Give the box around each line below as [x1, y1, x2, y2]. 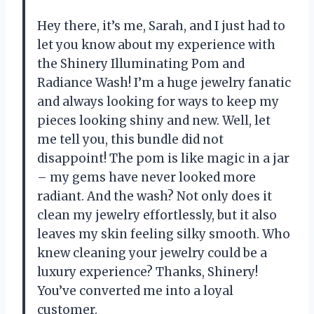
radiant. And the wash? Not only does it [37, 189, 272, 205]
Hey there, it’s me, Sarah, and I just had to [37, 18, 285, 34]
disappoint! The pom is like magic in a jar [37, 151, 289, 167]
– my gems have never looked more [37, 170, 256, 186]
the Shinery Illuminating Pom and [37, 56, 245, 72]
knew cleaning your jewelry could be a [37, 245, 267, 261]
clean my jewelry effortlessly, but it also [37, 207, 277, 224]
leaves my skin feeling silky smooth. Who [37, 226, 290, 243]
